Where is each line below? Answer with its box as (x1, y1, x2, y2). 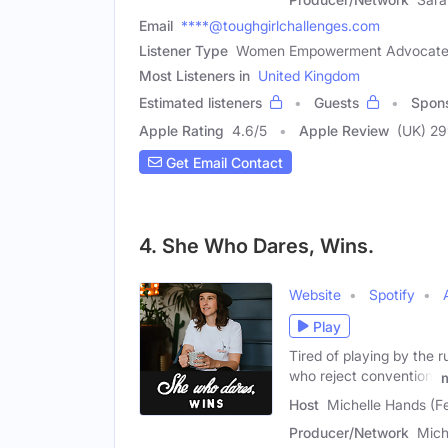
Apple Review (299, 122, 389, 140)
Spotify (369, 286, 415, 304)
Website (289, 286, 341, 304)
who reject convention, (289, 367, 437, 385)
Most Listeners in (139, 67, 250, 85)
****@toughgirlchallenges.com (181, 17, 380, 35)
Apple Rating (139, 122, 224, 140)
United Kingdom (258, 67, 360, 85)
